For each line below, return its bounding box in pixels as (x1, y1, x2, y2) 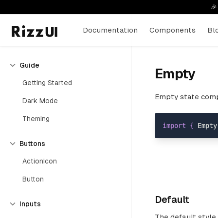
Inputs (19, 200, 41, 208)
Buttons (19, 140, 45, 147)
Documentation (83, 26, 138, 34)
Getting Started (22, 79, 72, 87)
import (163, 122, 186, 129)
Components (149, 26, 196, 34)
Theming (22, 115, 50, 123)
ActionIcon (22, 157, 57, 165)
